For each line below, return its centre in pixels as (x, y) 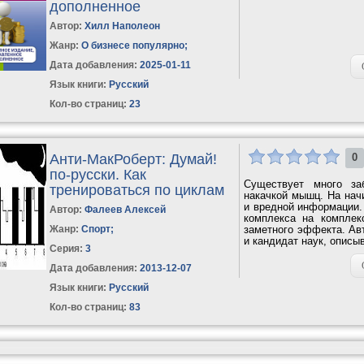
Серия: (68, 248)
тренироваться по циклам (137, 190)
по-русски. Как (98, 174)
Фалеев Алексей (126, 209)
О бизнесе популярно (133, 45)
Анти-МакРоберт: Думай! (134, 159)
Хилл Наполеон (123, 26)
